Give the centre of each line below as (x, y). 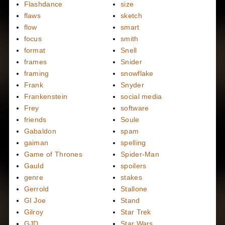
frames (35, 62)
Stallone (134, 189)
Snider (131, 62)
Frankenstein (46, 97)
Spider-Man (140, 154)
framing (36, 74)
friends (35, 120)
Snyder (132, 85)
